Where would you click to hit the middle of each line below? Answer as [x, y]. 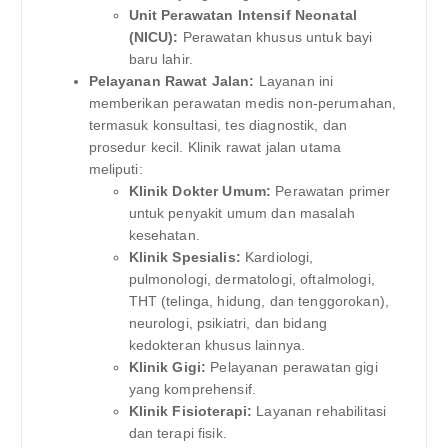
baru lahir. [161, 58]
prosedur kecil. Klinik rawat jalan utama [215, 146]
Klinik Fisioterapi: [190, 410]
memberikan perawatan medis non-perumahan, [242, 102]
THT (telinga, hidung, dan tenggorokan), [258, 300]
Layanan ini [294, 80]
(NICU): [153, 36]
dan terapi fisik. [177, 432]
